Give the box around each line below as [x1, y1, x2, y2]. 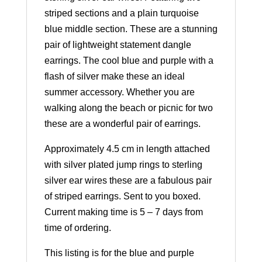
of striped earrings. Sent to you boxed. [44, 191, 201, 201]
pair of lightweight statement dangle [44, 39, 191, 50]
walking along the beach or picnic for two [44, 102, 213, 113]
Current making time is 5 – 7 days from [44, 206, 203, 217]
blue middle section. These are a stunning [44, 23, 218, 34]
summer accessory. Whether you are [44, 87, 195, 97]
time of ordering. [44, 222, 111, 233]
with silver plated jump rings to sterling [44, 159, 202, 170]
